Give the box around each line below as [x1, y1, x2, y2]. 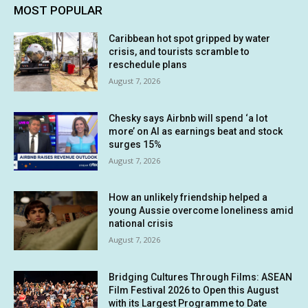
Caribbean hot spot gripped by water [109, 32, 271, 44]
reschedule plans [109, 58, 188, 70]
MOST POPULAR [14, 3, 102, 17]
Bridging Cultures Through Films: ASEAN [109, 271, 293, 283]
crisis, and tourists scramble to [109, 45, 250, 57]
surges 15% [109, 138, 162, 150]
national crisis [109, 218, 174, 230]
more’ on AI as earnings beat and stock [109, 125, 283, 137]
